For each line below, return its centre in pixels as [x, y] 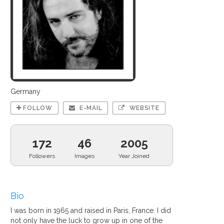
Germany [25, 91]
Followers [42, 156]
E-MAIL [90, 108]
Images [85, 156]
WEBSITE [143, 108]
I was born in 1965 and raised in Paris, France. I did [91, 210]
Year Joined [134, 156]
